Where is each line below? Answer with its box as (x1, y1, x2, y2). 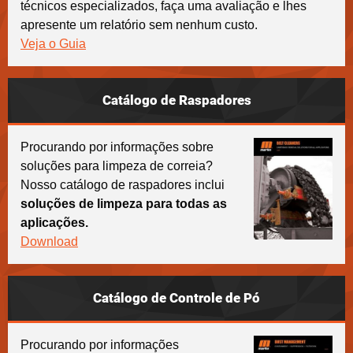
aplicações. (20, 215, 88, 229)
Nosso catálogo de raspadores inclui (20, 177, 225, 191)
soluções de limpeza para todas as (20, 196, 227, 210)
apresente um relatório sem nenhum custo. (20, 17, 258, 32)
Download (20, 234, 78, 248)
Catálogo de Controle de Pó (93, 289, 260, 306)
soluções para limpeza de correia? (20, 158, 213, 173)
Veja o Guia (20, 36, 86, 50)
